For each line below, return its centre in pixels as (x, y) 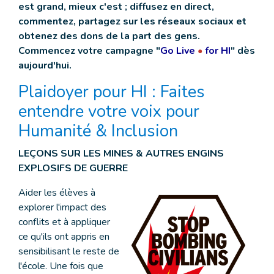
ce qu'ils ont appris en (64, 237)
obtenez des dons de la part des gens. (109, 36)
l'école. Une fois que (61, 266)
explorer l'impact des (62, 207)
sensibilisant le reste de (69, 251)
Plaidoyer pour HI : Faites (112, 92)
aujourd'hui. (45, 65)
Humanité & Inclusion (98, 131)
